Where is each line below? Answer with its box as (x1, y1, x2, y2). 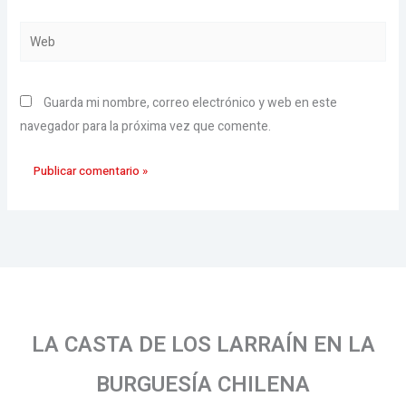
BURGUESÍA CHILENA (96, 369, 310, 401)
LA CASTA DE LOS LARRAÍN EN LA (31, 329, 375, 361)
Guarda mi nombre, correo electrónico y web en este (43, 93, 337, 112)
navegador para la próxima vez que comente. (19, 117, 271, 136)
